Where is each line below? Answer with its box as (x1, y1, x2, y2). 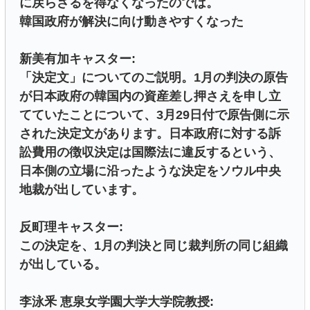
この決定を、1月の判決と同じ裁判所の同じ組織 (19, 238, 288, 253)
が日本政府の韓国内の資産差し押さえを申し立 (19, 89, 281, 103)
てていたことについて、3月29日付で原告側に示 (19, 107, 289, 122)
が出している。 (19, 257, 107, 271)
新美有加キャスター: (19, 51, 136, 66)
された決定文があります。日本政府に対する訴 (19, 126, 281, 140)
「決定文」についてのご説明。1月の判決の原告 (19, 70, 288, 84)
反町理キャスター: (19, 219, 123, 234)
